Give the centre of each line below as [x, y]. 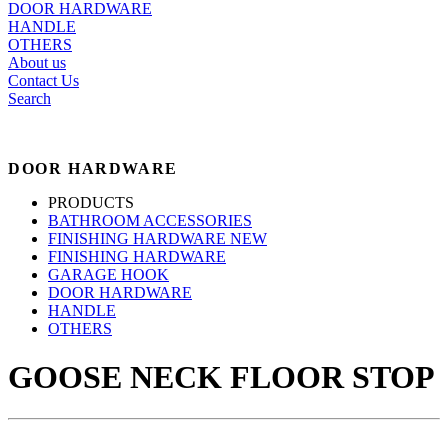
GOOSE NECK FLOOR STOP [221, 377]
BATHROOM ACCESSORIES [150, 220]
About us [37, 62]
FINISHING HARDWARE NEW [157, 238]
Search [29, 98]
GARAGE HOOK [108, 274]
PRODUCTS [91, 202]
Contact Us [43, 80]
